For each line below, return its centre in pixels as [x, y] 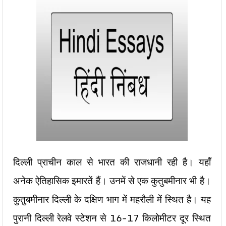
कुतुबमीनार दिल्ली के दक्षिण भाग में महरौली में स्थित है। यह [112, 199]
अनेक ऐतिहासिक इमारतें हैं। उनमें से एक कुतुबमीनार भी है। [112, 181]
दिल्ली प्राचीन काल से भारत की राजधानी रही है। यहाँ [112, 162]
